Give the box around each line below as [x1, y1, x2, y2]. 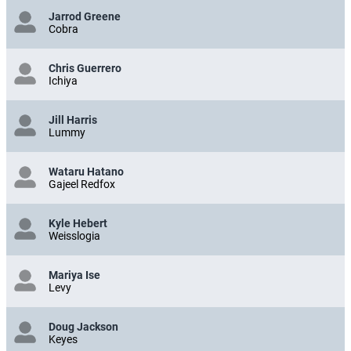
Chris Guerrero [49, 61, 121, 74]
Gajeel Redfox [49, 177, 115, 190]
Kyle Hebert [49, 216, 107, 230]
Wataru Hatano [49, 165, 124, 178]
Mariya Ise [49, 268, 100, 281]
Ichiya [49, 74, 78, 87]
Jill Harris [49, 113, 97, 126]
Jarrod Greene [49, 9, 121, 23]
